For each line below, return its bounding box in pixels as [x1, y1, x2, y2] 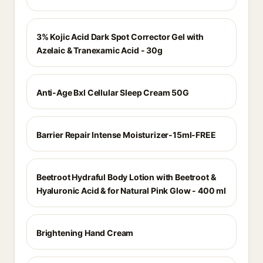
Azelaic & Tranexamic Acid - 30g [36, 45, 163, 55]
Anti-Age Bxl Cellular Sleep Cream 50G [36, 87, 189, 97]
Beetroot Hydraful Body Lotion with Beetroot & [36, 172, 216, 182]
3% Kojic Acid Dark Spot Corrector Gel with [36, 32, 204, 42]
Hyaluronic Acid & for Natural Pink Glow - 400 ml [36, 186, 226, 195]
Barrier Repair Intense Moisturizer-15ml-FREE [36, 130, 216, 140]
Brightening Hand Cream [36, 228, 134, 238]
